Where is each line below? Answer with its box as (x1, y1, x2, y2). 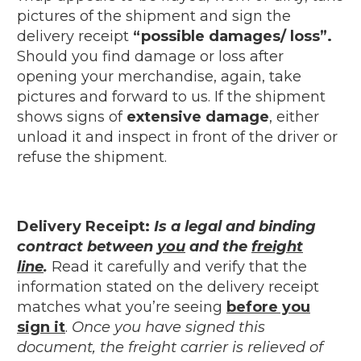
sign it (17, 317, 65, 336)
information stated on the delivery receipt (17, 277, 319, 296)
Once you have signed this (72, 317, 265, 336)
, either (269, 107, 319, 126)
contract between (17, 237, 157, 255)
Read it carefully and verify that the (52, 257, 307, 276)
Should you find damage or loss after (17, 47, 284, 65)
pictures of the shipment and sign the (17, 6, 291, 25)
